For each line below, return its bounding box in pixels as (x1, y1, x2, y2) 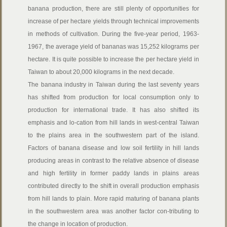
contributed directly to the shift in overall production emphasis (28, 182, 199, 190)
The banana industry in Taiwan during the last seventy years (28, 81, 199, 88)
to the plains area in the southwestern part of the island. (28, 132, 199, 139)
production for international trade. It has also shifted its (28, 106, 199, 113)
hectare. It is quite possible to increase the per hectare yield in (28, 56, 199, 63)
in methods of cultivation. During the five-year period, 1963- (28, 30, 199, 37)
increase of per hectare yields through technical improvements (28, 18, 199, 25)
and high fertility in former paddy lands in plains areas (28, 170, 199, 177)
